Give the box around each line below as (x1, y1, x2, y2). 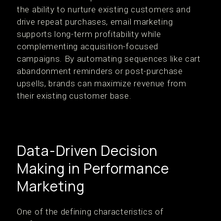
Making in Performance (17, 159, 169, 178)
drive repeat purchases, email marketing (17, 17, 173, 27)
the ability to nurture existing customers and (17, 4, 191, 14)
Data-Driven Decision (17, 141, 158, 160)
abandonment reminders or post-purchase (17, 66, 183, 76)
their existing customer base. (17, 91, 132, 101)
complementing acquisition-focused (17, 41, 159, 51)
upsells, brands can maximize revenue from (17, 78, 186, 88)
